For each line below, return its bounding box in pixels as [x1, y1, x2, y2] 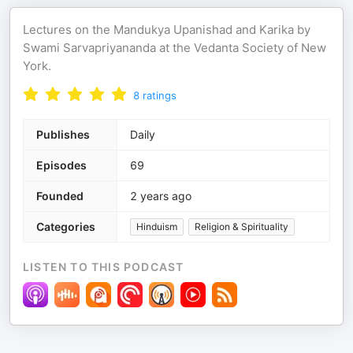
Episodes [36, 158, 87, 172]
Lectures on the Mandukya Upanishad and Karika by [23, 22, 310, 37]
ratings [143, 89, 176, 102]
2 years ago [130, 189, 191, 203]
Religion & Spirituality [195, 221, 288, 232]
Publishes [36, 128, 90, 141]
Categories [36, 220, 95, 233]
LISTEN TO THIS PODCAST [23, 260, 184, 273]
